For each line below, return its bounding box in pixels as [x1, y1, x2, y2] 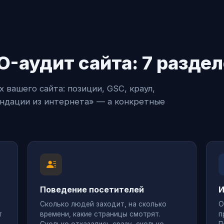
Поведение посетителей [40, 184, 144, 194]
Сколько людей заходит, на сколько [40, 200, 167, 208]
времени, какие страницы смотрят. [40, 210, 161, 218]
